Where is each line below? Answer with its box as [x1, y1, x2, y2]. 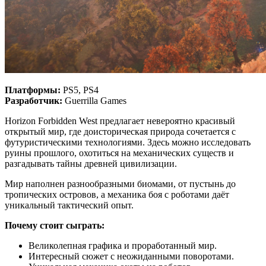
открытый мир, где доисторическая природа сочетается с [5, 126, 236, 137]
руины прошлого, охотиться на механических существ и [5, 148, 234, 159]
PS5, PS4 [61, 85, 99, 96]
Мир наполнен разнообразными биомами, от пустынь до [5, 179, 236, 189]
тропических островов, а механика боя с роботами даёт [5, 189, 229, 200]
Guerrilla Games [62, 96, 126, 106]
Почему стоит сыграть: [5, 220, 104, 231]
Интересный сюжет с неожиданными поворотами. [28, 251, 234, 262]
